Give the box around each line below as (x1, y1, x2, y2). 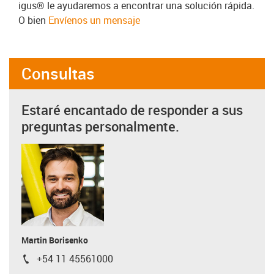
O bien (18, 13, 48, 27)
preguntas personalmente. (21, 117, 179, 135)
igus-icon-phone (21, 254, 90, 268)
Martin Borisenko (21, 234, 88, 246)
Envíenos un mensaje (48, 13, 140, 27)
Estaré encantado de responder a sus (21, 100, 243, 119)
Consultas (21, 62, 95, 84)
